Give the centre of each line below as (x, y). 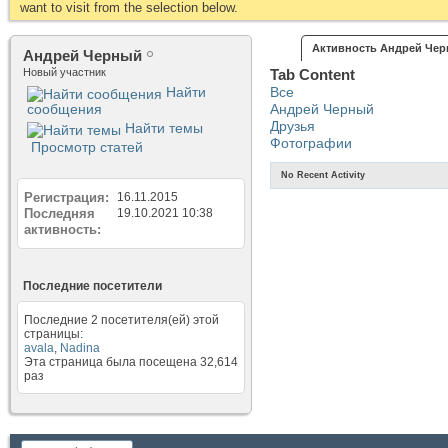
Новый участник (64, 71)
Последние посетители (92, 285)
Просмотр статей (85, 146)
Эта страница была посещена (112, 361)
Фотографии (311, 143)
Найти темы (162, 127)
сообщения (64, 108)
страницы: (53, 333)
